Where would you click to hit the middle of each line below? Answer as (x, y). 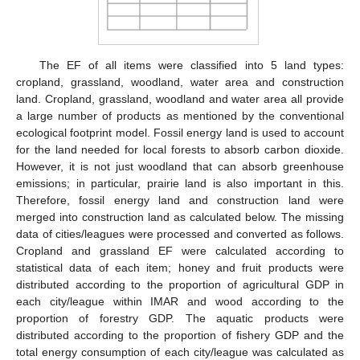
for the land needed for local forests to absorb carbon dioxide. (180, 149)
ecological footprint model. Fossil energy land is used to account (180, 132)
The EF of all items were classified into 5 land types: (191, 65)
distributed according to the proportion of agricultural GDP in (180, 284)
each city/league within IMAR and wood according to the (180, 301)
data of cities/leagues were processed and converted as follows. (180, 233)
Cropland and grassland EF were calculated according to (180, 250)
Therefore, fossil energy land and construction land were (180, 200)
